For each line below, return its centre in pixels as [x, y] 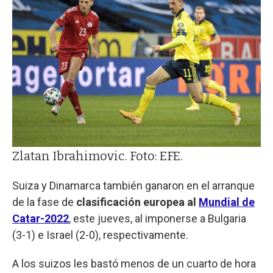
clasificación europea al [137, 202]
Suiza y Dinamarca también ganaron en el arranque [133, 186]
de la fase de [44, 202]
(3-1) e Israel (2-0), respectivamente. [100, 235]
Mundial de [227, 202]
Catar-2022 [41, 219]
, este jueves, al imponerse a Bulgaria [158, 219]
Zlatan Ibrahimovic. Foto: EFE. [97, 156]
